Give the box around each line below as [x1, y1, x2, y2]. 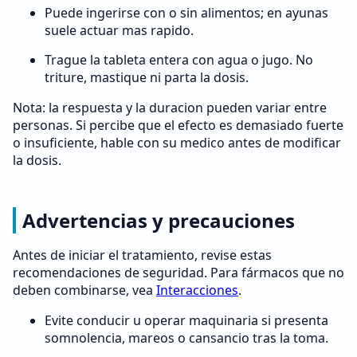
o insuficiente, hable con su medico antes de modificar [13, 134, 341, 151]
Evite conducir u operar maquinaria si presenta [45, 312, 328, 329]
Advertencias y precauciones [22, 207, 295, 233]
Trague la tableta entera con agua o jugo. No [45, 51, 313, 69]
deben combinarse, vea [13, 281, 156, 299]
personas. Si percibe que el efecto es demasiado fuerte [13, 116, 343, 134]
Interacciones [156, 281, 238, 299]
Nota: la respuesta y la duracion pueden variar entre [13, 99, 327, 116]
